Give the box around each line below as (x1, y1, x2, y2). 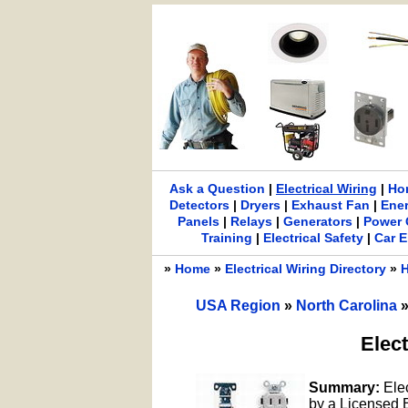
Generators (282, 214, 352, 229)
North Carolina (296, 298, 401, 313)
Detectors (169, 198, 230, 212)
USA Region (196, 298, 284, 313)
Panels (177, 214, 219, 229)
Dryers (240, 198, 281, 212)
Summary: (308, 380, 383, 395)
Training (201, 230, 253, 245)
